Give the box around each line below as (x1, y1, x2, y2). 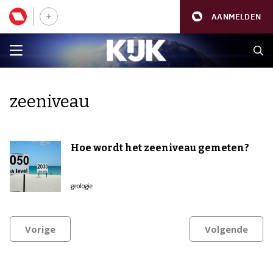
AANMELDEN (211, 11, 261, 22)
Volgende (205, 223, 248, 235)
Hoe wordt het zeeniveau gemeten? (71, 142, 249, 154)
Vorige (25, 223, 55, 235)
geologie (71, 182, 93, 190)
